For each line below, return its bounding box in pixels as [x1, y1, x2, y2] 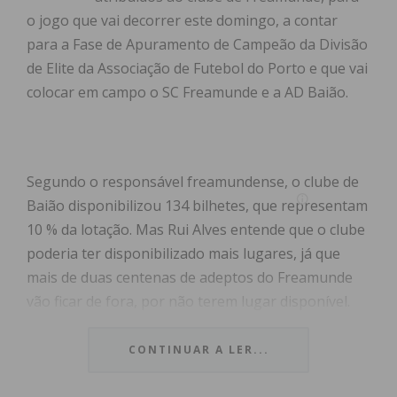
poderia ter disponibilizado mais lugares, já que [27, 244, 340, 264]
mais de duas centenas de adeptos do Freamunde [27, 268, 353, 288]
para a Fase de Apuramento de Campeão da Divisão [27, 35, 368, 55]
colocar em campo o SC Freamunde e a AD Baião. [27, 82, 348, 103]
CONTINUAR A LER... [128, 342, 269, 358]
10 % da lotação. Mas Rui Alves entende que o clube [27, 220, 365, 240]
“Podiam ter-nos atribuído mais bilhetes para [27, 315, 325, 336]
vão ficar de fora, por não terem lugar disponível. [27, 292, 350, 312]
